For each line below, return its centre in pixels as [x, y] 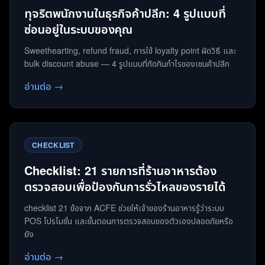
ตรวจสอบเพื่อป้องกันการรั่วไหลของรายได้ [125, 186]
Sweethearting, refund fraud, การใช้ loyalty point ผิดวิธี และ [130, 50]
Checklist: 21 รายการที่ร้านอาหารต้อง [120, 170]
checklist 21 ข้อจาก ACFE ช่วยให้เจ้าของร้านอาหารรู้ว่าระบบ [124, 208]
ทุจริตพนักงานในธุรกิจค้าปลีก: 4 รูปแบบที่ [125, 13]
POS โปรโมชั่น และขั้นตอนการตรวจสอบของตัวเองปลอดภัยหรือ [129, 221]
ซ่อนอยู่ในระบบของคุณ [78, 29]
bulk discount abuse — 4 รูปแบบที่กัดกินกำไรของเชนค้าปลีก [127, 63]
